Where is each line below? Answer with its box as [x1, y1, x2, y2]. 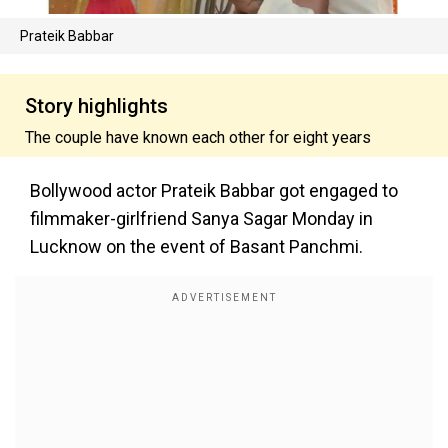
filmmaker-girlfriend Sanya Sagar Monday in [30, 207, 373, 229]
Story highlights [25, 93, 168, 118]
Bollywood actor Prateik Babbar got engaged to [30, 179, 398, 201]
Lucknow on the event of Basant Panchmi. [30, 235, 363, 257]
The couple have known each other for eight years [25, 127, 371, 147]
